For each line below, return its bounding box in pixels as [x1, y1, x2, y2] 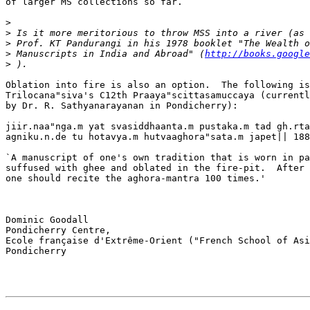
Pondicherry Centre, [6, 225, 111, 236]
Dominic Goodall [6, 215, 89, 226]
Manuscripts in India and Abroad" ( [11, 48, 205, 60]
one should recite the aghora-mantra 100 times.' [6, 173, 266, 184]
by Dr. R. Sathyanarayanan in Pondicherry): [6, 100, 238, 111]
